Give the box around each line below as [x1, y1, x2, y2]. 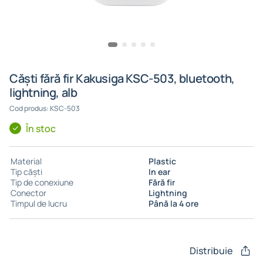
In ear [149, 166, 170, 177]
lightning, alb [9, 85, 77, 100]
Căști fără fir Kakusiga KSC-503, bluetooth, [9, 70, 235, 86]
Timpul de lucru [11, 198, 67, 209]
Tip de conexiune [11, 177, 73, 188]
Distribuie [190, 244, 232, 257]
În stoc [26, 122, 56, 135]
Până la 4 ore [149, 198, 198, 209]
